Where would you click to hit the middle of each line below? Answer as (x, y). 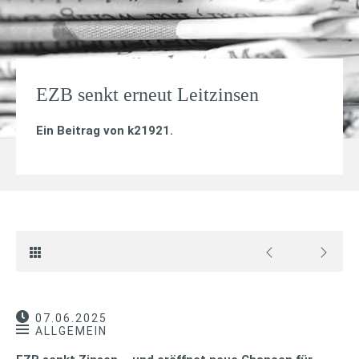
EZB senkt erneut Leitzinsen (147, 95)
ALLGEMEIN (71, 331)
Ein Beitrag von (82, 131)
